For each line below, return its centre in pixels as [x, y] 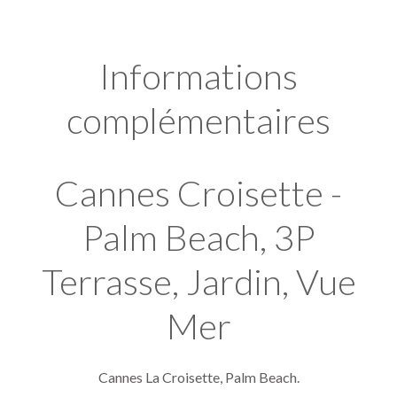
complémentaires [198, 120]
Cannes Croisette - [198, 193]
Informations [198, 76]
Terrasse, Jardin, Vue [198, 281]
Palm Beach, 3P [198, 237]
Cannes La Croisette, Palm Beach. [198, 377]
